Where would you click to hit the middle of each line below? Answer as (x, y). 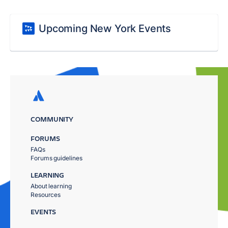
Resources (46, 195)
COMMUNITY (52, 119)
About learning (51, 186)
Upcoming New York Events (105, 28)
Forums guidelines (56, 158)
